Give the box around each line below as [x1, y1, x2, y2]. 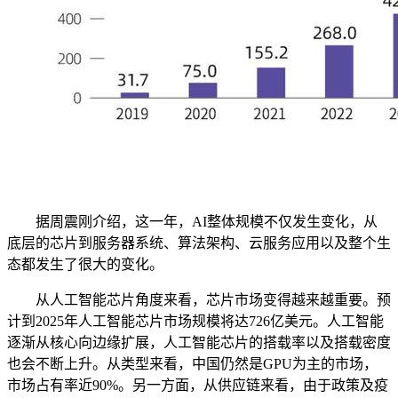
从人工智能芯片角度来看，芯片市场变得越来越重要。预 [7, 292, 391, 307]
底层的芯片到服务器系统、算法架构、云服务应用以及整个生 [7, 235, 391, 251]
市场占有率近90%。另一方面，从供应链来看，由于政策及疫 [7, 378, 388, 393]
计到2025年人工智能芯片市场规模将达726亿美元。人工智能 [7, 314, 384, 329]
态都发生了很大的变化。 [7, 257, 163, 272]
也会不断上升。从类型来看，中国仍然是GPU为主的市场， [7, 356, 378, 371]
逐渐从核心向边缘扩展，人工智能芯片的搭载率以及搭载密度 [7, 335, 391, 350]
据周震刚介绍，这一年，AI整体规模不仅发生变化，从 [7, 214, 378, 229]
